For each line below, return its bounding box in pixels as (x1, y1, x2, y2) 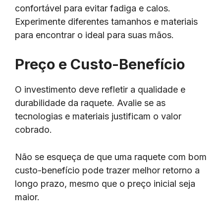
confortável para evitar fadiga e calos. (15, 2, 170, 13)
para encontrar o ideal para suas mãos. (15, 29, 174, 40)
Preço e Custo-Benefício (15, 55, 185, 73)
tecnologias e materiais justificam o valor (15, 111, 181, 121)
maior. (15, 192, 40, 203)
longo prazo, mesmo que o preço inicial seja (15, 178, 195, 189)
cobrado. (15, 124, 52, 135)
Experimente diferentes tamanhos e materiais (15, 16, 198, 27)
